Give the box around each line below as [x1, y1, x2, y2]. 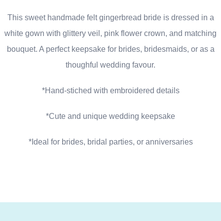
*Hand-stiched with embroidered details [41, 86, 180, 95]
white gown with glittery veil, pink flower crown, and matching [4, 29, 217, 37]
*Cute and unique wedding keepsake [46, 111, 175, 120]
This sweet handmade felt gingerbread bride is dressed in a [7, 13, 214, 22]
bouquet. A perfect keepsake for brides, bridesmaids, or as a [6, 44, 215, 53]
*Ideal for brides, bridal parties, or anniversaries [28, 137, 193, 146]
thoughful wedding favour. [66, 60, 155, 69]
